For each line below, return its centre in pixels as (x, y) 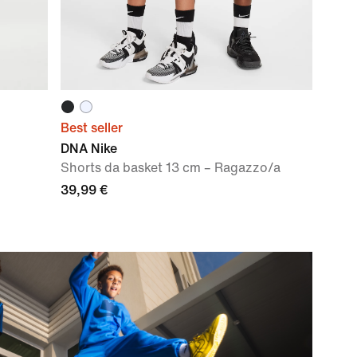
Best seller (92, 128)
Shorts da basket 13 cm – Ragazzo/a (171, 168)
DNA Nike (89, 149)
